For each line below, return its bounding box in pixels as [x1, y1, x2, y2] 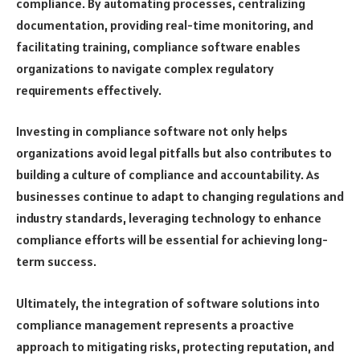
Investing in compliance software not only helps [16, 123, 288, 140]
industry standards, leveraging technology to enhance [16, 210, 321, 227]
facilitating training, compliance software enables [16, 38, 301, 55]
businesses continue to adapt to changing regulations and [16, 188, 344, 205]
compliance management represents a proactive [16, 316, 294, 333]
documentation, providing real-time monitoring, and [16, 16, 313, 33]
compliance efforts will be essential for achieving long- [16, 231, 328, 248]
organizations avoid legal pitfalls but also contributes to [16, 145, 332, 162]
